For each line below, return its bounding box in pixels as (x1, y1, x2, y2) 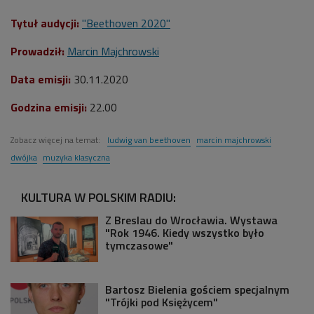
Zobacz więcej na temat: (11, 132, 102, 146)
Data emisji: (11, 70, 71, 88)
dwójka (11, 150, 37, 164)
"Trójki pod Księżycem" (105, 293, 218, 310)
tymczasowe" (105, 236, 173, 254)
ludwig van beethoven (107, 132, 191, 146)
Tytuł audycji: (11, 14, 82, 32)
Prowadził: (11, 42, 67, 60)
